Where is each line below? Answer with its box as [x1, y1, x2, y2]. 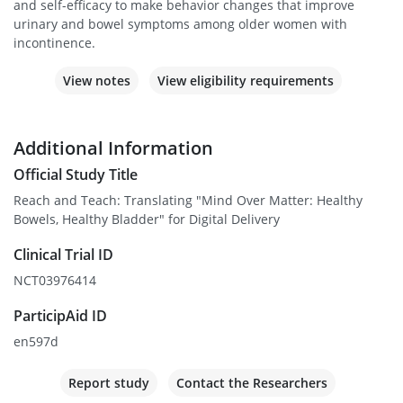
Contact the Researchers [176, 374, 327, 392]
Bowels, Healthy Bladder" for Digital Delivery [13, 210, 280, 228]
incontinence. [13, 34, 95, 52]
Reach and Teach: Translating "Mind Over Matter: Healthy [13, 192, 363, 210]
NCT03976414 [13, 272, 96, 290]
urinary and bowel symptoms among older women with [13, 15, 347, 33]
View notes [62, 72, 130, 90]
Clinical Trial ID [13, 245, 113, 265]
